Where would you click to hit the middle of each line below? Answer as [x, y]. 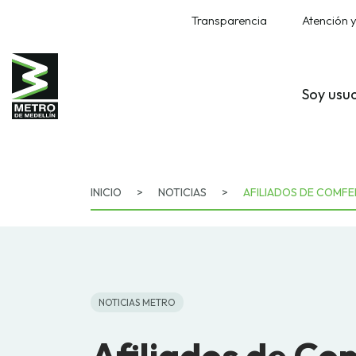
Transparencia [229, 20]
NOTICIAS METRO [137, 302]
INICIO [106, 192]
